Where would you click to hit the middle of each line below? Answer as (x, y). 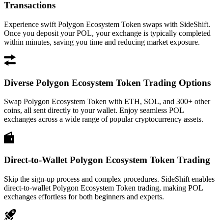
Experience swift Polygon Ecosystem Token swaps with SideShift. (107, 24)
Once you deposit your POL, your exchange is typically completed (107, 33)
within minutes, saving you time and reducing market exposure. (102, 42)
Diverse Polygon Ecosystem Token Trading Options (107, 82)
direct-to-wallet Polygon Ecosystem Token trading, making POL (103, 188)
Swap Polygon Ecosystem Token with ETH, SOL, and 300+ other (107, 102)
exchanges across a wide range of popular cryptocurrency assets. (104, 119)
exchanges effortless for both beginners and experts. (84, 196)
